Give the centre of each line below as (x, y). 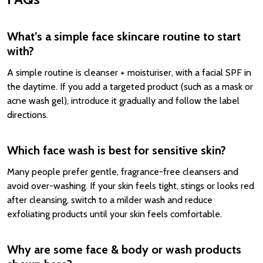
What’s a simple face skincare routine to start (124, 36)
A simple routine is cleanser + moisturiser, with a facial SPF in (129, 73)
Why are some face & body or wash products (124, 249)
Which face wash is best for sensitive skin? (117, 150)
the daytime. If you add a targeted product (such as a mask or (130, 87)
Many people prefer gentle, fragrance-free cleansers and (123, 172)
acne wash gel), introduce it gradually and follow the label (123, 101)
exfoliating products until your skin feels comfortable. (114, 214)
